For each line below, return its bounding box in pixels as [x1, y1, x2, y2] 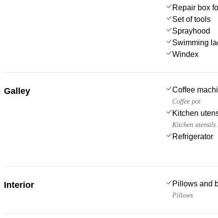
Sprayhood [172, 26, 210, 35]
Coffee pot [172, 97, 200, 105]
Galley [4, 86, 30, 96]
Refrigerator [172, 132, 213, 141]
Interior [4, 180, 34, 190]
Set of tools [172, 15, 211, 23]
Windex [172, 50, 199, 58]
